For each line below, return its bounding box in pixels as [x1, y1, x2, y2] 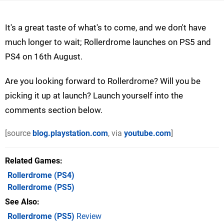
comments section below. [5, 104, 102, 115]
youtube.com [124, 128, 171, 138]
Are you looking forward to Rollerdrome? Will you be [5, 75, 200, 86]
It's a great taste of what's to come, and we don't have [5, 22, 206, 32]
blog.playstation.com [32, 128, 108, 138]
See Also [5, 196, 37, 206]
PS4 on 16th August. [5, 51, 82, 61]
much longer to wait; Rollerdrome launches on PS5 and [5, 36, 211, 47]
